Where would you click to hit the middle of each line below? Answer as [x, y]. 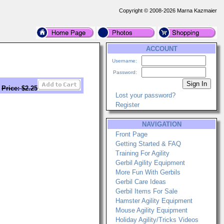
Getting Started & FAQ [148, 144]
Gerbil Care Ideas [141, 182]
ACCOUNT [161, 49]
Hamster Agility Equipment [154, 201]
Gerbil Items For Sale [146, 191]
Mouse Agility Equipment [151, 210]
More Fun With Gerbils [148, 172]
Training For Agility [142, 153]
